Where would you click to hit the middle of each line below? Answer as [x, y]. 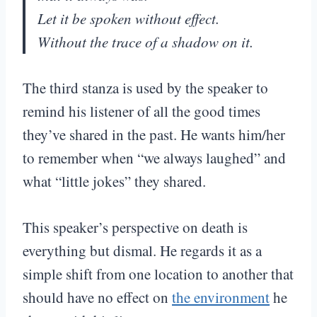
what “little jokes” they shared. [114, 181]
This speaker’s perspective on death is [135, 227]
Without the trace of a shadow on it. [145, 42]
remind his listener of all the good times [142, 111]
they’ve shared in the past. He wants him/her [154, 135]
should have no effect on [97, 298]
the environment [221, 298]
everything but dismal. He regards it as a [142, 251]
